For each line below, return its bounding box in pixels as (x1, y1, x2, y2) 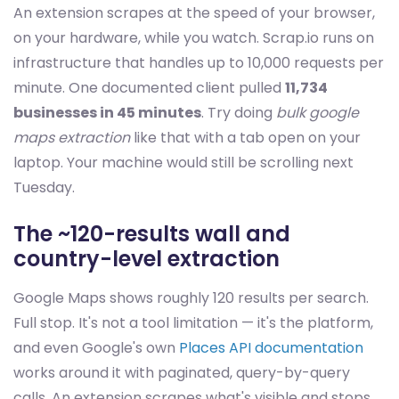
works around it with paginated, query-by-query (13, 362, 350, 384)
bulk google (276, 102, 359, 124)
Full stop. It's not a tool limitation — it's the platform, (13, 313, 373, 334)
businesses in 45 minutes (13, 102, 201, 124)
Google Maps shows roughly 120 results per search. (13, 288, 369, 309)
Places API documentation (179, 338, 363, 359)
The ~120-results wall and (13, 219, 290, 249)
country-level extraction (13, 244, 280, 274)
